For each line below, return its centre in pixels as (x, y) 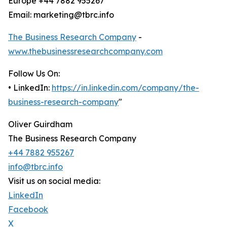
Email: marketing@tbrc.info (61, 15)
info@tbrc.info (35, 167)
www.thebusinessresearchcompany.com (85, 51)
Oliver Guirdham (40, 124)
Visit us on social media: (54, 181)
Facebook (28, 210)
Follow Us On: (34, 74)
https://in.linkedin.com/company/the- (125, 88)
